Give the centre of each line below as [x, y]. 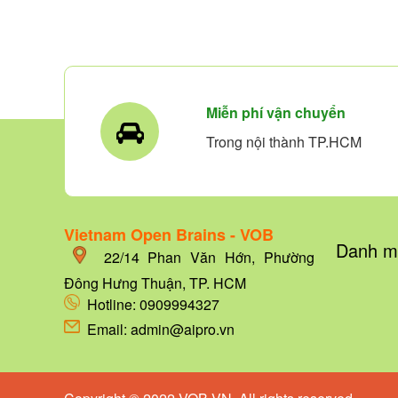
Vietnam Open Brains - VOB [169, 235]
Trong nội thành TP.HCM [283, 142]
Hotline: [110, 305]
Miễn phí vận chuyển [275, 112]
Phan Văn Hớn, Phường [227, 258]
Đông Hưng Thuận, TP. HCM [155, 283]
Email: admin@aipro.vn [157, 329]
